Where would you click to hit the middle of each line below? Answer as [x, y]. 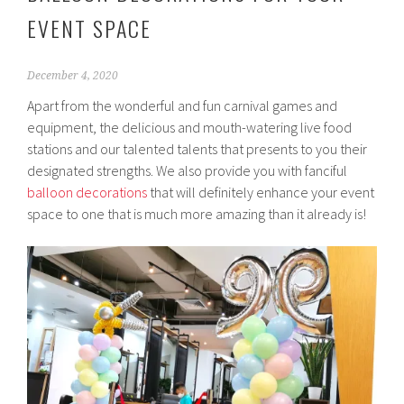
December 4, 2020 [73, 76]
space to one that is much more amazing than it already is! [197, 214]
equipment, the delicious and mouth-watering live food [190, 128]
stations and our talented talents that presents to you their [197, 149]
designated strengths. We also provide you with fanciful [188, 171]
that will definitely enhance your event [261, 193]
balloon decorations [87, 193]
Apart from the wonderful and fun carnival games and [183, 106]
